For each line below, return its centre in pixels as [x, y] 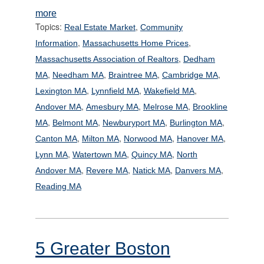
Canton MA [56, 138]
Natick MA [151, 170]
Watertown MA [100, 154]
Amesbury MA [112, 106]
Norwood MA [148, 138]
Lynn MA [52, 154]
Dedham [199, 59]
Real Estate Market [100, 27]
